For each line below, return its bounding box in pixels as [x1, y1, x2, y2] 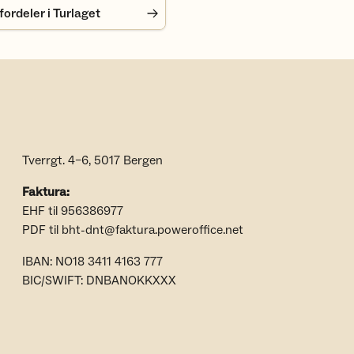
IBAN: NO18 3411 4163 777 [22, 254, 163, 269]
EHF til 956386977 [22, 203, 123, 219]
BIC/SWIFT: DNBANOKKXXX [22, 273, 176, 288]
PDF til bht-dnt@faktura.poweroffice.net [22, 222, 243, 238]
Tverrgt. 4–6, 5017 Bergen [22, 153, 163, 168]
